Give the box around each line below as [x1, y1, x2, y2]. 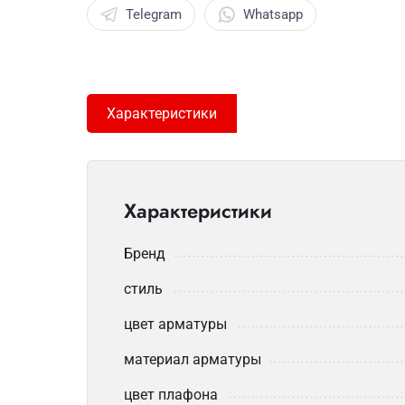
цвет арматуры [124, 316, 227, 333]
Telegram [126, 6, 182, 23]
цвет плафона [124, 386, 218, 403]
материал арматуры [124, 351, 261, 368]
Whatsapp [243, 6, 303, 23]
